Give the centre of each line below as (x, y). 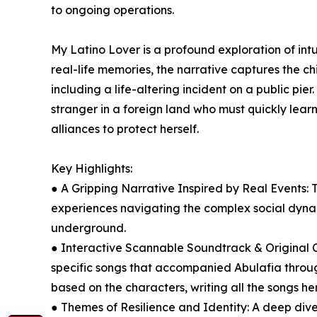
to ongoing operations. (113, 10)
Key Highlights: (92, 169)
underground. (88, 228)
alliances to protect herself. (125, 129)
